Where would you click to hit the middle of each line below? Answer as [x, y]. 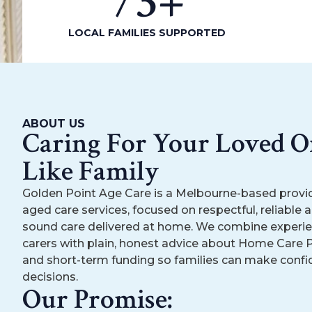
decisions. [50, 276]
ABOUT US [54, 123]
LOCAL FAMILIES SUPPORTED [147, 32]
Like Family [91, 171]
